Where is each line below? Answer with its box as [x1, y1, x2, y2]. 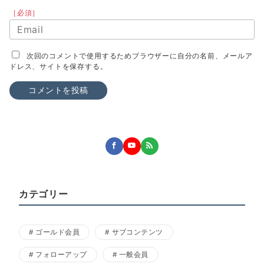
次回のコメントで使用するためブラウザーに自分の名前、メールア [26, 51, 253, 60]
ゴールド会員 [35, 227, 80, 236]
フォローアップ [35, 250, 87, 259]
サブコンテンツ [111, 227, 163, 236]
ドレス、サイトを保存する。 [9, 62, 108, 71]
